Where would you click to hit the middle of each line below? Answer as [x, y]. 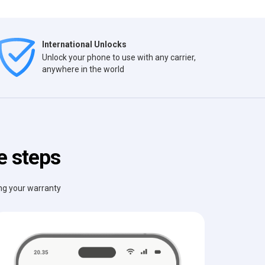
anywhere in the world [83, 69]
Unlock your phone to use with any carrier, [119, 57]
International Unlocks [84, 44]
